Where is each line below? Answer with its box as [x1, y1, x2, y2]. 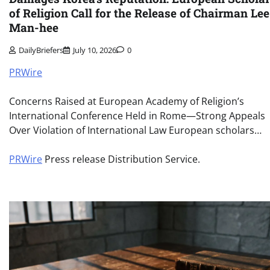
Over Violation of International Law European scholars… [9, 123, 262, 137]
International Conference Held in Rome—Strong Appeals [9, 108, 265, 122]
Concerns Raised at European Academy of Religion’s [9, 94, 244, 108]
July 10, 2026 [73, 44, 116, 55]
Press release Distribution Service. [42, 152, 200, 166]
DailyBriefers [19, 44, 63, 55]
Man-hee [9, 20, 58, 36]
